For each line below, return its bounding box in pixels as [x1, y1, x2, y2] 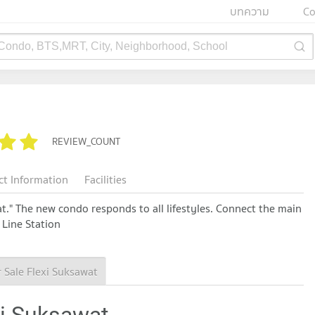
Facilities [84, 170, 127, 189]
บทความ [230, 2, 270, 20]
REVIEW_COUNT [52, 134, 120, 149]
